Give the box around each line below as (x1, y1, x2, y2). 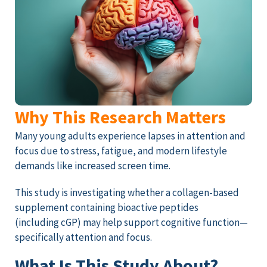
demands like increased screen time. (15, 159, 170, 173)
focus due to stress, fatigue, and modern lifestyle (15, 144, 227, 158)
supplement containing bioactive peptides (15, 201, 198, 215)
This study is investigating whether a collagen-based (15, 186, 239, 200)
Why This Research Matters (15, 105, 226, 129)
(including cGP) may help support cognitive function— (15, 216, 248, 229)
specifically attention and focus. (15, 231, 152, 244)
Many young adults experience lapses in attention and (15, 129, 246, 143)
